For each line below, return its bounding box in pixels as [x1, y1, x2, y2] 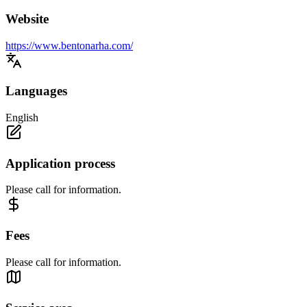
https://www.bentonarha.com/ [5, 39, 133, 51]
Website [5, 11, 49, 26]
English [5, 111, 38, 123]
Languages [5, 84, 67, 99]
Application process [5, 156, 115, 171]
